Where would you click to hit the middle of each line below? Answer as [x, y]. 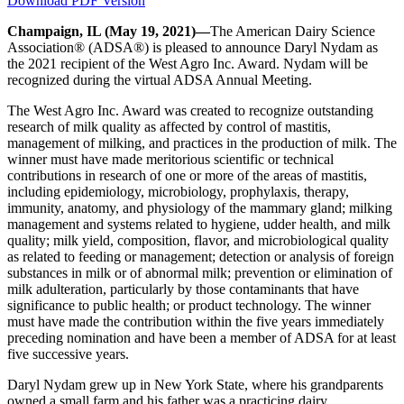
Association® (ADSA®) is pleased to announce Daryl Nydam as [193, 48]
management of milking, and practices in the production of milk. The [202, 143]
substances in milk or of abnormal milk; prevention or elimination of [200, 273]
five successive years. [68, 354]
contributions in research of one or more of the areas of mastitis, [187, 176]
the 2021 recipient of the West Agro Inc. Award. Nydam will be [188, 64]
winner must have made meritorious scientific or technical [170, 160]
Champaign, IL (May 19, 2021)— [109, 32]
